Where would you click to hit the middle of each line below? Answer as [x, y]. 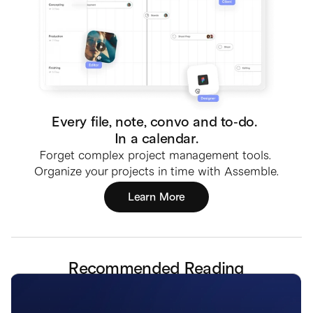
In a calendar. [156, 139]
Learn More [156, 197]
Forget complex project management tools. [155, 156]
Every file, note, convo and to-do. [156, 122]
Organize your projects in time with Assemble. [156, 172]
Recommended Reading [156, 269]
